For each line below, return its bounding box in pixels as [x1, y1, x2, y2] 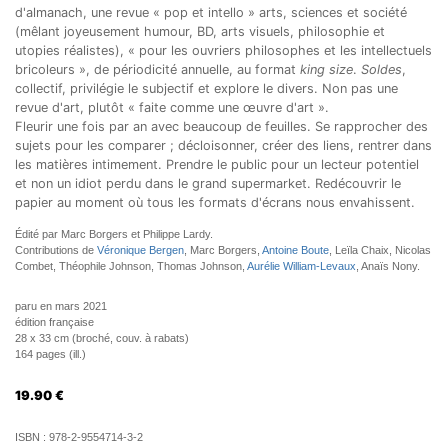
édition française [15, 316, 94, 328]
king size [300, 62, 353, 77]
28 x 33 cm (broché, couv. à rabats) [15, 332, 189, 344]
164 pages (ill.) [15, 348, 86, 360]
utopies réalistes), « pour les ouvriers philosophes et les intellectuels [15, 43, 432, 58]
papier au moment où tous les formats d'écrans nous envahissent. [15, 195, 415, 210]
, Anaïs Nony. [356, 260, 420, 272]
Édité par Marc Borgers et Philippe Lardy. [15, 228, 213, 240]
